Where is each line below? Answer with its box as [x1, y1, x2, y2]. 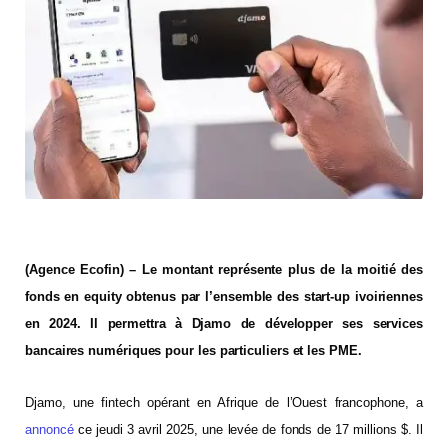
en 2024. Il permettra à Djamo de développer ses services [25, 316, 423, 332]
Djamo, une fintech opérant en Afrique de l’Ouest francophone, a [25, 394, 423, 410]
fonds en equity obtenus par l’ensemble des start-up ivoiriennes [25, 289, 423, 305]
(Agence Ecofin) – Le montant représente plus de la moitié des [25, 262, 423, 278]
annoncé [25, 421, 74, 437]
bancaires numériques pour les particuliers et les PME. [25, 343, 362, 359]
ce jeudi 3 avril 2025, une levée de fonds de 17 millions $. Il [73, 421, 423, 437]
